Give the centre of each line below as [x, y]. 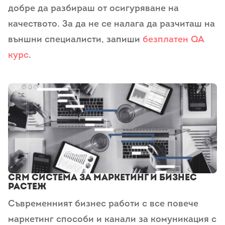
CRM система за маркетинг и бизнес [102, 178]
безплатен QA [173, 40]
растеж [27, 187]
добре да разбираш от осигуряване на [93, 9]
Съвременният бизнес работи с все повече [103, 204]
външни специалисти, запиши [75, 40]
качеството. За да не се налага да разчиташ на [111, 24]
